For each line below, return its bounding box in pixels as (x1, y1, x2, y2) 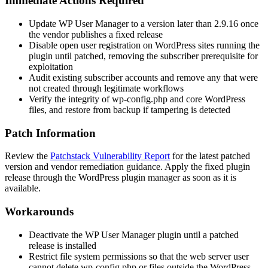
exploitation (29, 61, 73, 72)
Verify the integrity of (29, 93, 112, 104)
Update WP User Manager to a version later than (29, 18, 214, 29)
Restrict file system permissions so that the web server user (29, 251, 249, 261)
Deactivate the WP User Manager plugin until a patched (29, 229, 239, 240)
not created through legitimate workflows (29, 83, 184, 93)
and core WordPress (167, 93, 245, 104)
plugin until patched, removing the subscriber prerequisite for (29, 50, 258, 61)
